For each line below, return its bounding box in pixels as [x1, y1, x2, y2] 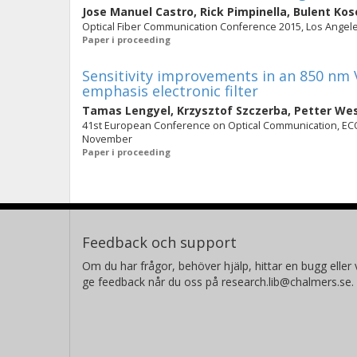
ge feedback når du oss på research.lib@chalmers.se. [82, 274, 354, 289]
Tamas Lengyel [82, 103, 171, 118]
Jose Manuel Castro [82, 4, 194, 19]
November [82, 132, 132, 146]
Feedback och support [82, 233, 237, 252]
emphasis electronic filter [82, 81, 258, 100]
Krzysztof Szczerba [177, 103, 288, 118]
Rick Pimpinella [200, 4, 287, 19]
